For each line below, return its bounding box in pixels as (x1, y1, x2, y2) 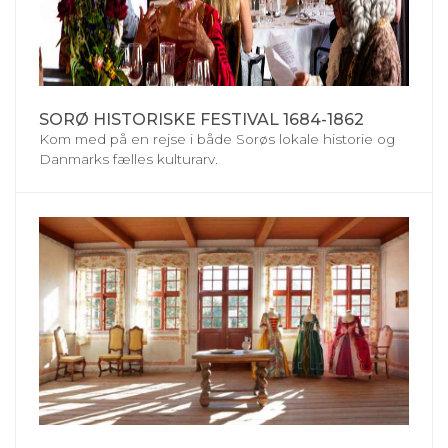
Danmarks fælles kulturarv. (39, 150, 218, 167)
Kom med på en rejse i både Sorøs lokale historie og (39, 130, 395, 147)
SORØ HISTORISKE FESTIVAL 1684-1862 (39, 109, 364, 129)
